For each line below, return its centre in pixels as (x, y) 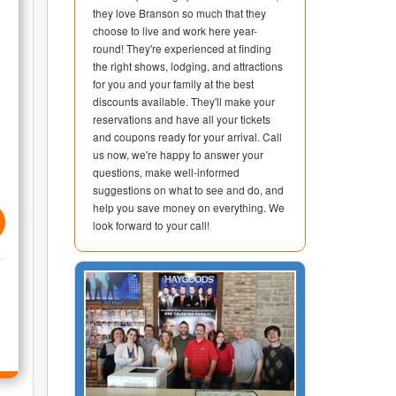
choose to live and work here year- (175, 30)
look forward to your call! (151, 225)
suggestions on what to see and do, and (188, 190)
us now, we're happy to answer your (178, 154)
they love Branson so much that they (179, 13)
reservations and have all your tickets (181, 119)
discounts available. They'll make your (183, 101)
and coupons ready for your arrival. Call (187, 137)
